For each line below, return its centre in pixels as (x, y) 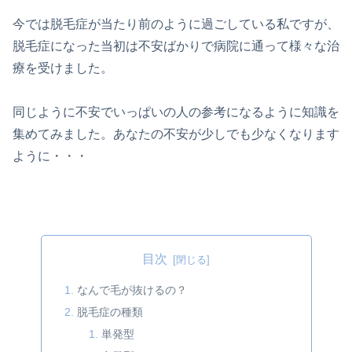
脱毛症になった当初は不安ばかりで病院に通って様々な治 (176, 46)
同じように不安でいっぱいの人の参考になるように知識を (176, 112)
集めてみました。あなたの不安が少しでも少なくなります (176, 134)
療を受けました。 (63, 68)
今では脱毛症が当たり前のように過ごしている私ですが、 (176, 24)
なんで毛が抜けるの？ (132, 290)
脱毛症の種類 (110, 312)
